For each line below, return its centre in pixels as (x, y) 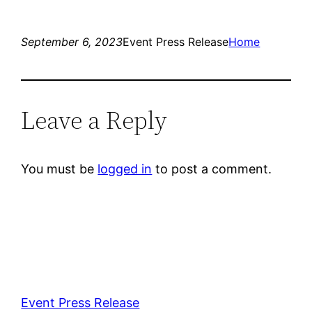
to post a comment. (212, 169)
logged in (125, 169)
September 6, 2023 (72, 41)
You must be (60, 169)
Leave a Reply (94, 120)
